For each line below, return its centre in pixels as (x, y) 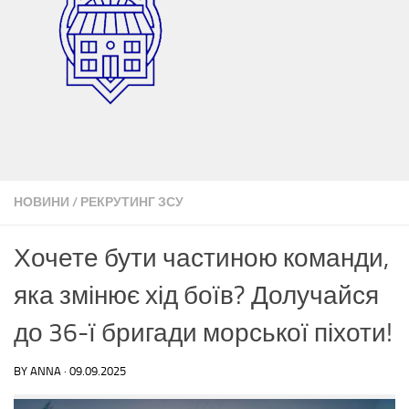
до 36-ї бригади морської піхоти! (203, 332)
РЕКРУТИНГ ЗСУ (132, 202)
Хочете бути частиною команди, (201, 257)
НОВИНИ (42, 202)
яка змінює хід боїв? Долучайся (196, 295)
